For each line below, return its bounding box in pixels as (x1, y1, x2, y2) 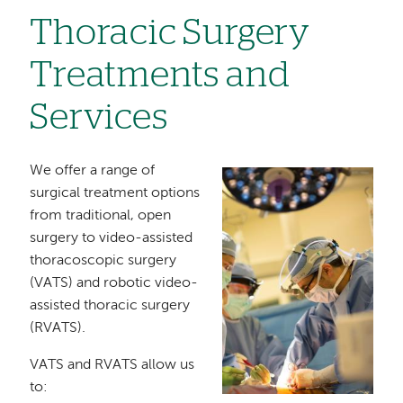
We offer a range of (30, 164, 156, 179)
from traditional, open (30, 209, 172, 224)
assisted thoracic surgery (30, 299, 191, 314)
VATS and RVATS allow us (30, 358, 195, 373)
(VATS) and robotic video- (30, 276, 199, 291)
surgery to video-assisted (30, 231, 193, 246)
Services (30, 100, 168, 137)
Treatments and (30, 58, 291, 94)
